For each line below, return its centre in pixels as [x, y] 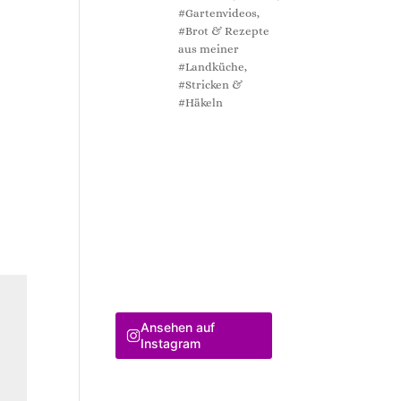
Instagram [170, 344]
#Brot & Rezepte [224, 30]
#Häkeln [201, 102]
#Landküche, [213, 66]
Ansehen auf [177, 328]
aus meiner [209, 48]
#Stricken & [211, 84]
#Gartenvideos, [219, 13]
